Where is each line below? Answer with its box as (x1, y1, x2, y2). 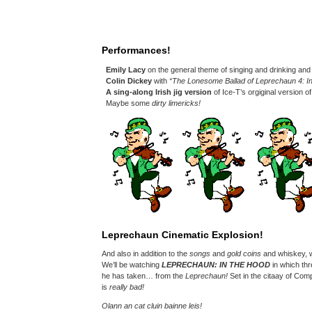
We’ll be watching (102, 260, 162, 269)
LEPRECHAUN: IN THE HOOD (162, 260, 270, 269)
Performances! (102, 45, 171, 56)
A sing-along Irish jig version (106, 88, 212, 96)
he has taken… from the (102, 272, 185, 280)
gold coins (227, 249, 261, 258)
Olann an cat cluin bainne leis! (102, 302, 202, 310)
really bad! (109, 283, 144, 291)
